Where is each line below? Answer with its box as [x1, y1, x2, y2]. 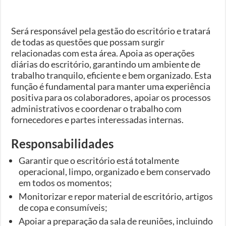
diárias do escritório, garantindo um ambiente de [11, 58, 201, 70]
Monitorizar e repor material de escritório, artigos [19, 190, 213, 202]
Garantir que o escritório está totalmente [19, 154, 180, 166]
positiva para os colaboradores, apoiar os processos [11, 91, 211, 103]
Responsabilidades [11, 136, 114, 151]
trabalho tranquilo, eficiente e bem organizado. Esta [11, 69, 212, 81]
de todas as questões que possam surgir [11, 36, 165, 47]
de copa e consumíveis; [19, 201, 108, 213]
